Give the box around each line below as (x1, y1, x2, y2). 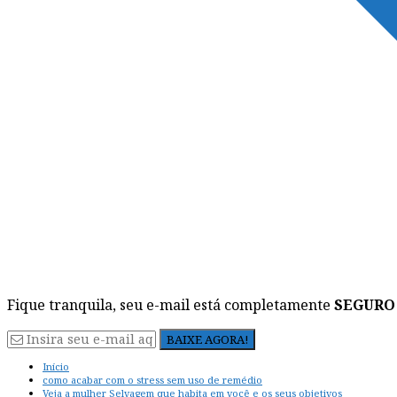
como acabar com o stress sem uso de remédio (43, 373, 262, 387)
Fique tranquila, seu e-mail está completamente (7, 295, 334, 315)
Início (43, 360, 69, 374)
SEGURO (334, 295, 395, 315)
